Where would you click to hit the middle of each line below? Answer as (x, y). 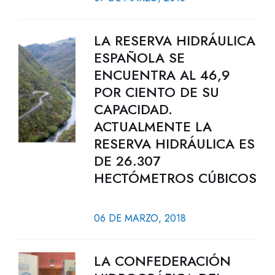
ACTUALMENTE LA (153, 126)
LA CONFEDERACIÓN (162, 261)
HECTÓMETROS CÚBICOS (175, 178)
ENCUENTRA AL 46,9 (162, 75)
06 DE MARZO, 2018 (140, 218)
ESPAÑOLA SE (139, 58)
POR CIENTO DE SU (156, 92)
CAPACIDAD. (133, 109)
